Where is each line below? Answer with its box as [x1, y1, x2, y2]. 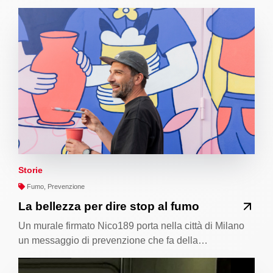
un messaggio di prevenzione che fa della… [18, 235, 208, 246]
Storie [18, 165, 43, 175]
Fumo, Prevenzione [25, 182, 85, 190]
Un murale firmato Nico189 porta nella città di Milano [18, 221, 244, 232]
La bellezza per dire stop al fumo [18, 199, 199, 213]
